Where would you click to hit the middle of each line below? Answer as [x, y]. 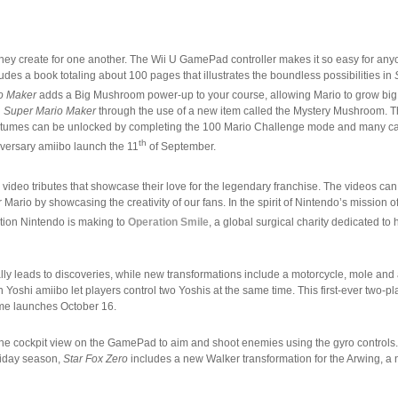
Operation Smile [169, 223]
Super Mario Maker [50, 111]
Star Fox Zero [97, 358]
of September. [182, 147]
